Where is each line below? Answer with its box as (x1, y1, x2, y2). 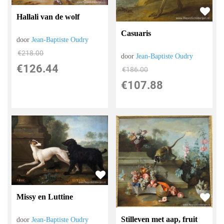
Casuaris (121, 29, 151, 38)
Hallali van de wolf (16, 12, 80, 21)
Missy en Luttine (16, 192, 73, 201)
